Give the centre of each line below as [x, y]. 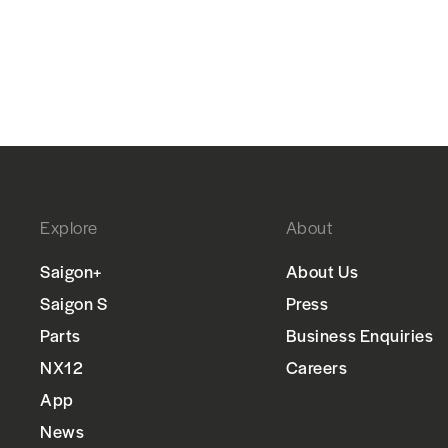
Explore [69, 227]
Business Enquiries [359, 335]
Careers [316, 367]
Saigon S [74, 303]
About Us [322, 271]
